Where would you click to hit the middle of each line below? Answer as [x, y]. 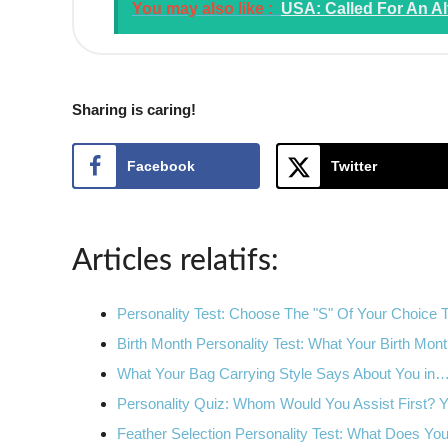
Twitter [354, 165]
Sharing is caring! [134, 109]
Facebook [161, 165]
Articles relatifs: [175, 260]
